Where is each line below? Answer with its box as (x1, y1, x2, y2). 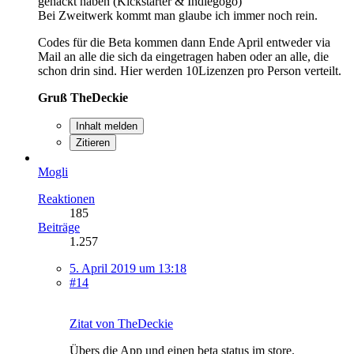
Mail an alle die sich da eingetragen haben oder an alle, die (38, 49, 329, 63)
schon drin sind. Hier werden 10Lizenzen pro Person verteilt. (38, 63, 341, 77)
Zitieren (76, 136, 110, 149)
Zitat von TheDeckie (70, 316, 173, 330)
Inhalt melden (76, 119, 137, 132)
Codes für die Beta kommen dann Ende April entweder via (38, 35, 330, 49)
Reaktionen (38, 191, 95, 205)
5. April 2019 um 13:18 (70, 261, 186, 275)
